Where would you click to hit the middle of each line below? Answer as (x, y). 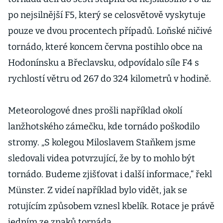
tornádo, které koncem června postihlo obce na (105, 47)
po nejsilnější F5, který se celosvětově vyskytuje (107, 15)
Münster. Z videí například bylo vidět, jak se (98, 190)
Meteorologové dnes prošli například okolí (95, 111)
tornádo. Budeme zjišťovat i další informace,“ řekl (110, 174)
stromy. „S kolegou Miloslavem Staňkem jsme (102, 142)
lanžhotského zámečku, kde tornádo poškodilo (104, 126)
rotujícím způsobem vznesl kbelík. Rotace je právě (111, 206)
